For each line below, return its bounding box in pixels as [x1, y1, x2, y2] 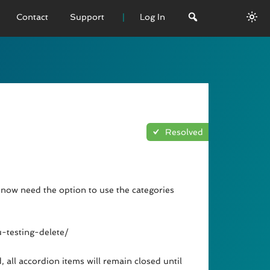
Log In [140, 12, 165, 22]
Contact [16, 12, 48, 22]
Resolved [163, 127, 203, 137]
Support [70, 12, 104, 22]
